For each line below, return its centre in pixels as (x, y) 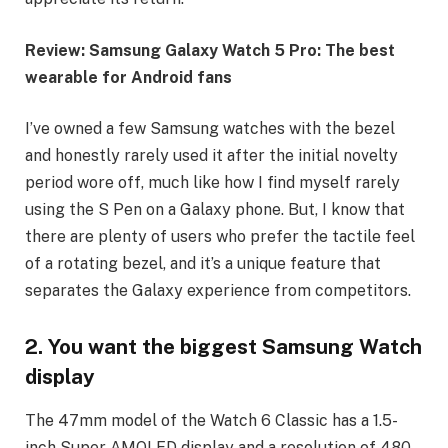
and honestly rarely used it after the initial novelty (211, 156)
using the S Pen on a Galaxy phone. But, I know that (215, 210)
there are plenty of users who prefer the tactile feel (220, 237)
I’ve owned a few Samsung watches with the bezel (210, 129)
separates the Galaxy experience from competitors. (218, 291)
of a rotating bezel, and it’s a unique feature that (203, 264)
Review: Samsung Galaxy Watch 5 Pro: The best (210, 50)
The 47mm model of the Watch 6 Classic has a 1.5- (211, 421)
